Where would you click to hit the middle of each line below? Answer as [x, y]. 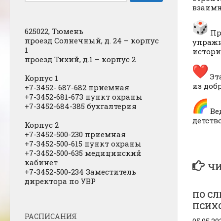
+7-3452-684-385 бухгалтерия [81, 106]
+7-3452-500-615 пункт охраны [83, 144]
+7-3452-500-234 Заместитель [80, 172]
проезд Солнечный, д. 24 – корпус [92, 41]
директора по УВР [60, 181]
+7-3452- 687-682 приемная [78, 88]
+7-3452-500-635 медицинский [83, 153]
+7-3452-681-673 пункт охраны [84, 97]
